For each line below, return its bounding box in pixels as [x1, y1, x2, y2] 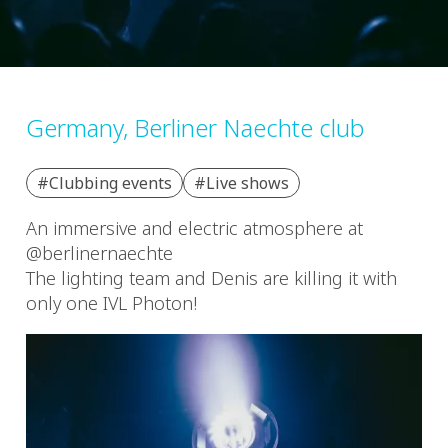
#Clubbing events [37, 172, 172, 195]
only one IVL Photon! [26, 291, 197, 316]
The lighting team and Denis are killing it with [26, 266, 397, 291]
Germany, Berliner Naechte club [26, 110, 364, 144]
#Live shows [194, 172, 289, 195]
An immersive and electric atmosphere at [26, 216, 363, 241]
